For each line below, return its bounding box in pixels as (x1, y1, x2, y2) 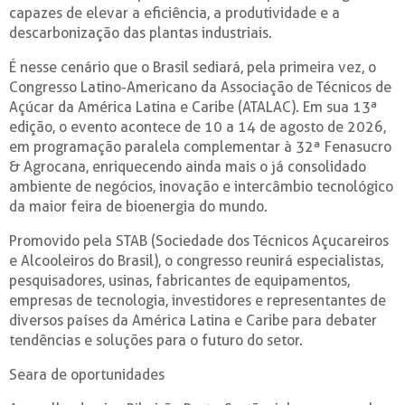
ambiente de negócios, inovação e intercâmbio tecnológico (9, 177, 393, 195)
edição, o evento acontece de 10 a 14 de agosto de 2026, (9, 118, 386, 136)
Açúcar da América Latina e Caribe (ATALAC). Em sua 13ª (9, 98, 378, 116)
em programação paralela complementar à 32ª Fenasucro (9, 137, 391, 155)
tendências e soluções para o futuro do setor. (9, 331, 303, 349)
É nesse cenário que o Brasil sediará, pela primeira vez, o (9, 58, 376, 76)
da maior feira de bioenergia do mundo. (9, 197, 268, 215)
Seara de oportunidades (9, 365, 165, 383)
